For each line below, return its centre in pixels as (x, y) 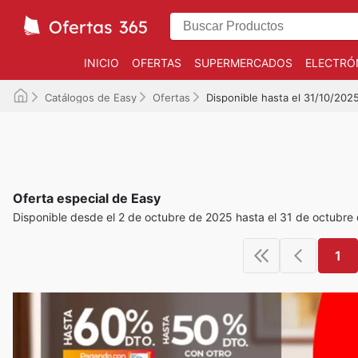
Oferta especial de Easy (87, 198)
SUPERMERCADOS (243, 63)
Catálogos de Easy (91, 97)
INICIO (101, 63)
